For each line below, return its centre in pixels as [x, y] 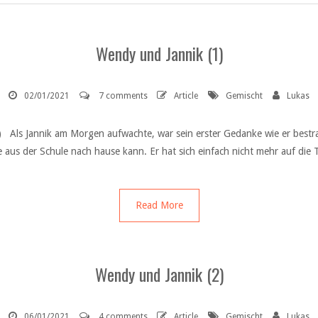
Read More [159, 205]
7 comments [123, 96]
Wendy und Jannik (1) [159, 53]
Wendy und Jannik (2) [159, 274]
